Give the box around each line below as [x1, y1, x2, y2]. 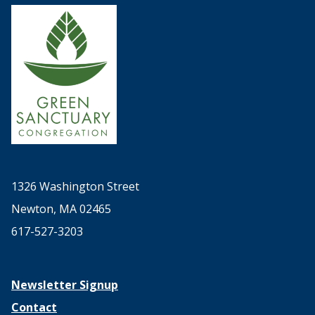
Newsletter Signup [11, 277, 118, 292]
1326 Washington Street [11, 179, 139, 194]
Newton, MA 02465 [11, 201, 111, 217]
